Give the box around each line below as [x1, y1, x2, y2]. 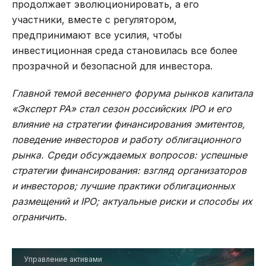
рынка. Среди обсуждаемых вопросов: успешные [12, 148, 247, 161]
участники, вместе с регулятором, [12, 13, 177, 26]
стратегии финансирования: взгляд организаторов [12, 164, 246, 176]
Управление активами [24, 254, 102, 264]
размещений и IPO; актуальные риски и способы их [12, 195, 252, 207]
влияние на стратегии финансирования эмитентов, [12, 118, 245, 130]
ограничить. [12, 210, 67, 223]
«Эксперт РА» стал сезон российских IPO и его [12, 102, 232, 115]
